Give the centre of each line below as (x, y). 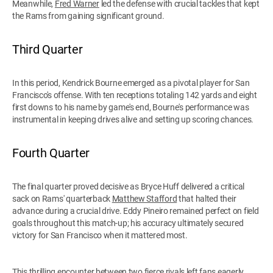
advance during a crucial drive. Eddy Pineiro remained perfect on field (136, 211)
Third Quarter (48, 49)
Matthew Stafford (144, 198)
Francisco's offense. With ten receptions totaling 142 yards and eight (135, 95)
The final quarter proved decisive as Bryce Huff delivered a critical (128, 186)
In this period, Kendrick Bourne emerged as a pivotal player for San (131, 83)
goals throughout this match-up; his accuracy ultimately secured (128, 223)
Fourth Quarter (51, 153)
